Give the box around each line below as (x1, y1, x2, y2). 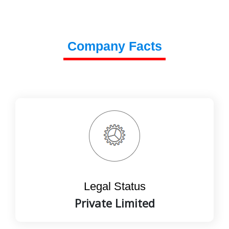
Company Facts (67, 39, 162, 54)
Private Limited (74, 195, 155, 211)
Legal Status (83, 180, 146, 193)
